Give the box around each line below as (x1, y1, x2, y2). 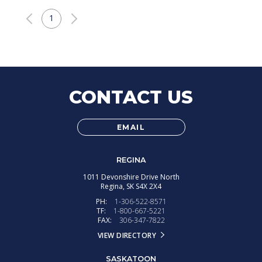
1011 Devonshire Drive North (82, 172, 180, 182)
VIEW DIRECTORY (97, 230, 157, 240)
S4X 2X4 (134, 181, 161, 191)
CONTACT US (69, 86, 193, 108)
